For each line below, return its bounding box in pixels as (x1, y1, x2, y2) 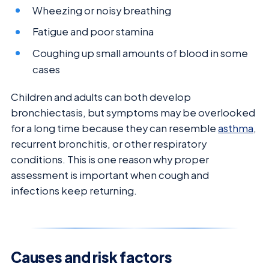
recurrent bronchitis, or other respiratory (11, 137, 207, 150)
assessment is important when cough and (11, 168, 209, 181)
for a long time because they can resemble (11, 121, 218, 134)
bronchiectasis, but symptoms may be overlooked (11, 106, 255, 119)
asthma (218, 121, 253, 134)
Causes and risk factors (11, 247, 172, 266)
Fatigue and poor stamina (32, 25, 154, 38)
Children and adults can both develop (11, 90, 191, 103)
